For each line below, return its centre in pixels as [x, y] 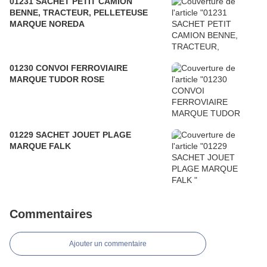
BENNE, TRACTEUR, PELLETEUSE [79, 13]
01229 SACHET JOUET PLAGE [70, 135]
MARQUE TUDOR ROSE [57, 80]
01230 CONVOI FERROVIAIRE [69, 68]
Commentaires [51, 214]
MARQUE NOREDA [47, 24]
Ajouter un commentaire [108, 244]
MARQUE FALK [40, 146]
